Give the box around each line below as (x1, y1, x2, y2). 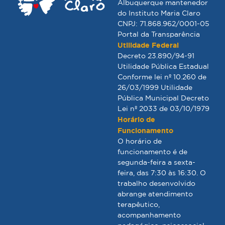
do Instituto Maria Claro (118, 9, 200, 17)
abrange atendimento (118, 189, 193, 198)
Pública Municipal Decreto (118, 93, 209, 102)
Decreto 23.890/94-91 (118, 51, 194, 60)
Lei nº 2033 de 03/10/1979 (118, 104, 209, 113)
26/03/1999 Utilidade (118, 83, 192, 91)
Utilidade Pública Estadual (118, 62, 209, 70)
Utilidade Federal (118, 40, 179, 49)
